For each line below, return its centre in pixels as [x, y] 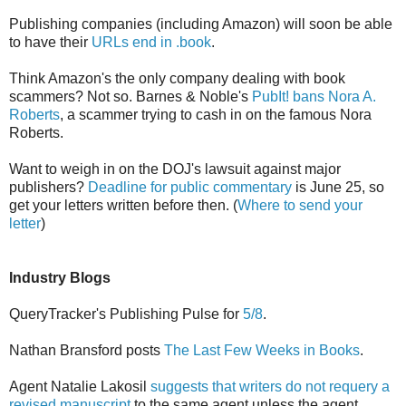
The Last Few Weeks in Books [262, 350]
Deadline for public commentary [190, 187]
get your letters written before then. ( [123, 205]
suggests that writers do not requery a [270, 386]
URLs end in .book [151, 42]
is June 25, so [338, 187]
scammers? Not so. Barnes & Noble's [130, 96]
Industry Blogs [60, 277]
